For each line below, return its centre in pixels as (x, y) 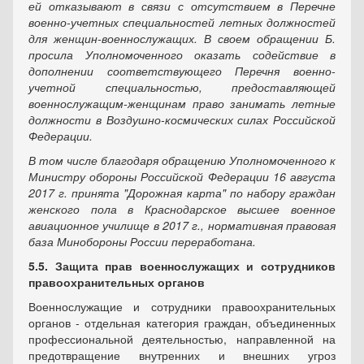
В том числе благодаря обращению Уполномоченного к (182, 160)
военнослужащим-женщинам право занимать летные (182, 103)
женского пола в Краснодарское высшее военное (182, 209)
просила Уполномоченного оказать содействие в (182, 54)
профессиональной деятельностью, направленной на (182, 339)
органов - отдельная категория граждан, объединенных (182, 323)
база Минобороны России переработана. (142, 241)
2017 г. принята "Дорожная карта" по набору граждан (182, 193)
